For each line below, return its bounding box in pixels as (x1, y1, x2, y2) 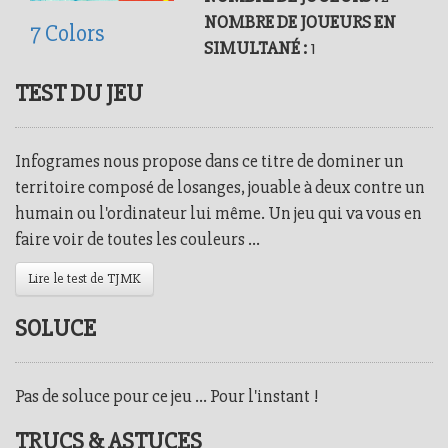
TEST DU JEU (15, 79, 143, 108)
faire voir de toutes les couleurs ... (15, 228, 260, 250)
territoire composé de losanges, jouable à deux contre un (15, 176, 425, 198)
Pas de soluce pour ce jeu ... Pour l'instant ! (15, 385, 319, 407)
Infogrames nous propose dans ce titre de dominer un (15, 150, 404, 172)
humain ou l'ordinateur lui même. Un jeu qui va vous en (15, 202, 422, 224)
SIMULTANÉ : (204, 37, 311, 59)
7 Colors (30, 19, 105, 49)
